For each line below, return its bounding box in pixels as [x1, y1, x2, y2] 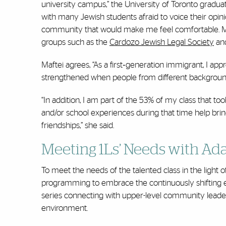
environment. [41, 204, 88, 213]
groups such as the [41, 38, 109, 47]
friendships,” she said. [41, 121, 114, 130]
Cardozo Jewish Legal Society [109, 38, 214, 47]
